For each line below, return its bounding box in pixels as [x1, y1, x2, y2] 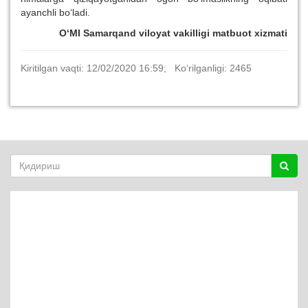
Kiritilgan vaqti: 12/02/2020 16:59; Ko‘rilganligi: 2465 [21, 63, 252, 74]
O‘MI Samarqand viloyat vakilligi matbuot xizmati [59, 27, 287, 39]
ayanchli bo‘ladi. [21, 7, 90, 19]
